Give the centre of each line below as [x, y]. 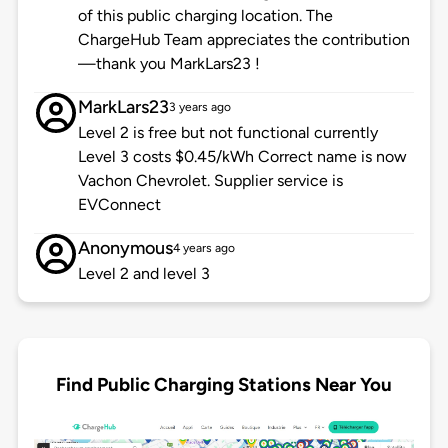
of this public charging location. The [205, 16]
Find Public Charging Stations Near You [224, 384]
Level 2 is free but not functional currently [227, 133]
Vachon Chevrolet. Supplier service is [210, 181]
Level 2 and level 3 [143, 274]
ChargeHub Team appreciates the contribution [243, 40]
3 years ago [199, 107]
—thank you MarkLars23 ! [168, 64]
